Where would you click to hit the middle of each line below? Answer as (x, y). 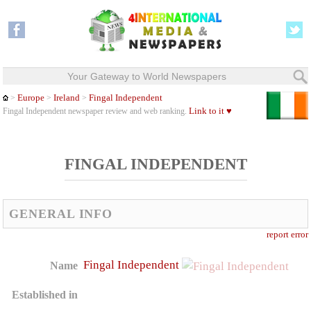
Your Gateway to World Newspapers (146, 76)
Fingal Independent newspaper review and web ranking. (96, 111)
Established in (45, 295)
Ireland (67, 98)
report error (287, 235)
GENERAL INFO (61, 214)
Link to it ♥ (211, 111)
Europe (31, 98)
